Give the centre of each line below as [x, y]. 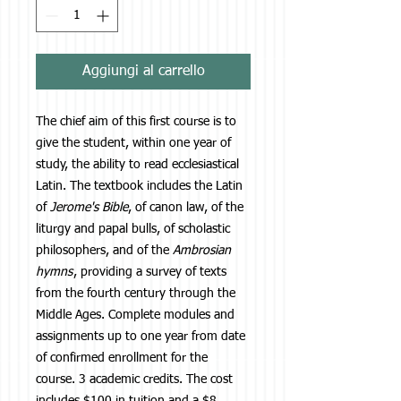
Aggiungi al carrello [143, 72]
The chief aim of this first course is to [136, 122]
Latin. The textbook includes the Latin [139, 187]
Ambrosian [202, 251]
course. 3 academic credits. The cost [134, 380]
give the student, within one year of [133, 144]
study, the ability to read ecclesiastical [137, 165]
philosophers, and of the [104, 251]
